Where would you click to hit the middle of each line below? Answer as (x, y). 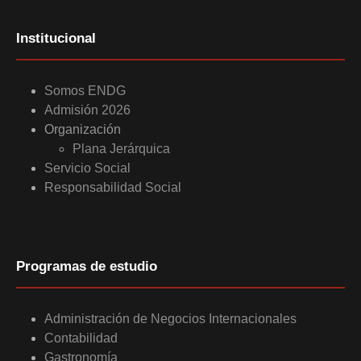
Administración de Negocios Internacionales (170, 318)
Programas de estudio (87, 266)
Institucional (56, 38)
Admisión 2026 (87, 110)
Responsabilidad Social (113, 187)
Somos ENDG (85, 90)
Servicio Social (87, 168)
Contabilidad (81, 338)
